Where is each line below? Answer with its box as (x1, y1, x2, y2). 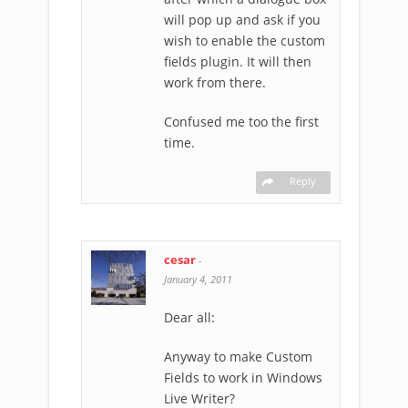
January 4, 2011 (164, 272, 232, 286)
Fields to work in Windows (164, 369, 322, 386)
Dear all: (164, 309, 215, 326)
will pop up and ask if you (164, 11, 321, 28)
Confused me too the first (164, 113, 319, 130)
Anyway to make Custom (164, 348, 312, 365)
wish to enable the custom (164, 32, 325, 49)
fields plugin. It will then (164, 53, 311, 70)
